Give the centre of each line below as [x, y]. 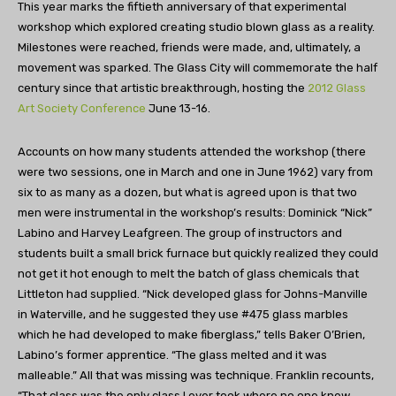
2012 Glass [337, 88]
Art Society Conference [82, 108]
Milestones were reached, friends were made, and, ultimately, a [189, 47]
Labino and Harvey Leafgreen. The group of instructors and [180, 232]
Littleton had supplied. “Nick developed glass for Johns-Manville [193, 293]
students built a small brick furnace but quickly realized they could [198, 253]
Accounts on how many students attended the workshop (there [192, 151]
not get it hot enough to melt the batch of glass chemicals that [188, 273]
